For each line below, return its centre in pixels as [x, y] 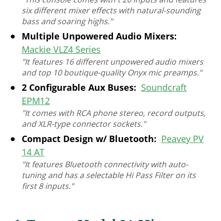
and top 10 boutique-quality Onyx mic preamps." [112, 73]
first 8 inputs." [48, 186]
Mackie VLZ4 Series [61, 50]
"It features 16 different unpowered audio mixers [112, 62]
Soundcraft [164, 88]
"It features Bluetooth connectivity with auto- [105, 165]
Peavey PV [183, 139]
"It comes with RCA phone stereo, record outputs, [114, 113]
